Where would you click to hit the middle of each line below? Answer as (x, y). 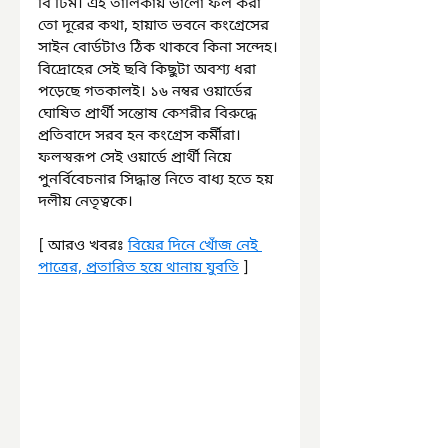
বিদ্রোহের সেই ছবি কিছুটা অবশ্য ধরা (149, 69)
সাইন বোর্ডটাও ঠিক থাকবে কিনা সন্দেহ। (160, 47)
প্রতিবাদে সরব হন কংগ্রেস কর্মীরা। (141, 135)
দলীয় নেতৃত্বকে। (85, 201)
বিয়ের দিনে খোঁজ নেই (195, 245)
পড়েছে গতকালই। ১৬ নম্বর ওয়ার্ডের (147, 91)
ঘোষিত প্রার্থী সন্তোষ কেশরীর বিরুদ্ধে (149, 113)
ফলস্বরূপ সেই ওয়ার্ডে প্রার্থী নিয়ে (136, 157)
